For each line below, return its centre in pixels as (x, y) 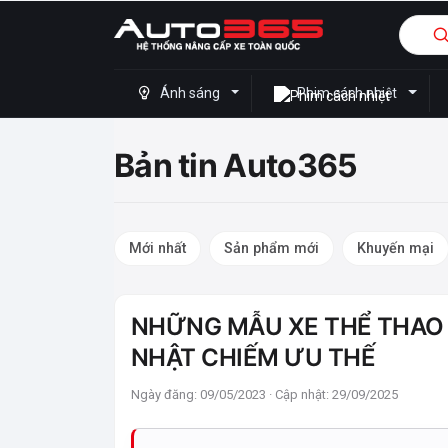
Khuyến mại (395, 247)
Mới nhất (157, 247)
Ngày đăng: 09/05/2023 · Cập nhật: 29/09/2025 (264, 393)
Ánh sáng (190, 92)
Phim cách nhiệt (347, 92)
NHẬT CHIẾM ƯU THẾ (253, 356)
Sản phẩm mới (271, 247)
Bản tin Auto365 (236, 164)
